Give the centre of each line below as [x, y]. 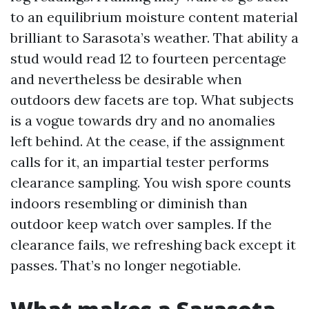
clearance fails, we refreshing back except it [153, 245]
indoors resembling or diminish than [129, 203]
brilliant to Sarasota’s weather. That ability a [154, 38]
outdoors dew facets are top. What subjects [152, 100]
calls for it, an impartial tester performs [140, 162]
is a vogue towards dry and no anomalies [143, 120]
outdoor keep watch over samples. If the [141, 224]
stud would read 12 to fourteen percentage [148, 58]
